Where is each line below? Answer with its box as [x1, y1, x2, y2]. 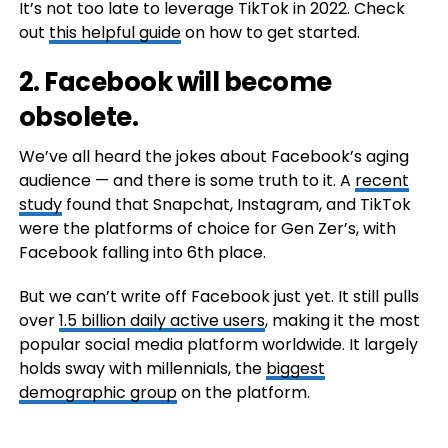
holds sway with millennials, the [18, 357, 266, 381]
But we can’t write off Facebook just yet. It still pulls [18, 285, 419, 309]
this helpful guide [48, 21, 181, 45]
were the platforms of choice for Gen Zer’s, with [18, 217, 396, 241]
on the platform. [176, 381, 310, 405]
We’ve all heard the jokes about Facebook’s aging [18, 145, 409, 169]
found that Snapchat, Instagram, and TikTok [61, 193, 411, 217]
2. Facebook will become [18, 64, 332, 101]
